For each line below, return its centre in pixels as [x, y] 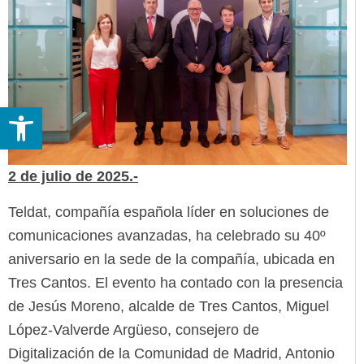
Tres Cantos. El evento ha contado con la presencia [175, 282]
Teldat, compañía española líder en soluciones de [169, 212]
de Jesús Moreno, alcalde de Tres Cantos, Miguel [169, 306]
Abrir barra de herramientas [168, 115]
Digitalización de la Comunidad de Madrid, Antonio [171, 353]
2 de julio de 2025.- [73, 177]
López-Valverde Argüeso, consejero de [134, 329]
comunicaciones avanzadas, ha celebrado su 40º [167, 235]
